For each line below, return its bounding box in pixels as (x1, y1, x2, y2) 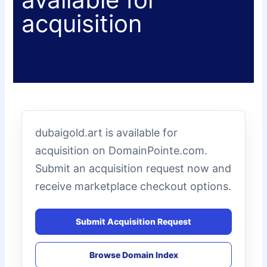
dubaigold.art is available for (35, 126, 178, 139)
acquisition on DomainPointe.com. (35, 144, 208, 157)
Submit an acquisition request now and (35, 162, 232, 175)
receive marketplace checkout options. (35, 179, 232, 193)
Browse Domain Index (89, 250, 178, 260)
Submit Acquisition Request (76, 216, 191, 227)
